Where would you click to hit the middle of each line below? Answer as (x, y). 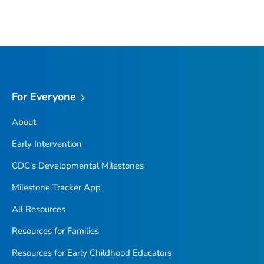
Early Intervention (47, 144)
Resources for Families (55, 231)
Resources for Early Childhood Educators (91, 253)
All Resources (38, 209)
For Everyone (44, 97)
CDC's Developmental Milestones (77, 166)
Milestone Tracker (46, 188)
